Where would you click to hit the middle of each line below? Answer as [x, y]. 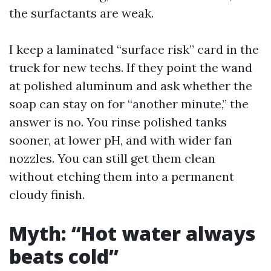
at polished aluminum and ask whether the [131, 86]
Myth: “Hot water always [132, 233]
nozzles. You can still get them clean [112, 158]
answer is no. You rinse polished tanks [118, 122]
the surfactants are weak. [81, 13]
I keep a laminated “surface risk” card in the [134, 49]
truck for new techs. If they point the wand [131, 67]
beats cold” [64, 256]
